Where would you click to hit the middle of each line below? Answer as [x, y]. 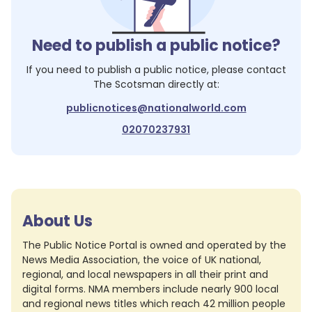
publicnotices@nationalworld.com [156, 108]
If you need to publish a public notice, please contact [156, 70]
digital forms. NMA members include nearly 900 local [150, 289]
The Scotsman [129, 84]
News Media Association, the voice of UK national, [142, 260]
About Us [57, 221]
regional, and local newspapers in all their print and [145, 274]
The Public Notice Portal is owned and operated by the [154, 245]
